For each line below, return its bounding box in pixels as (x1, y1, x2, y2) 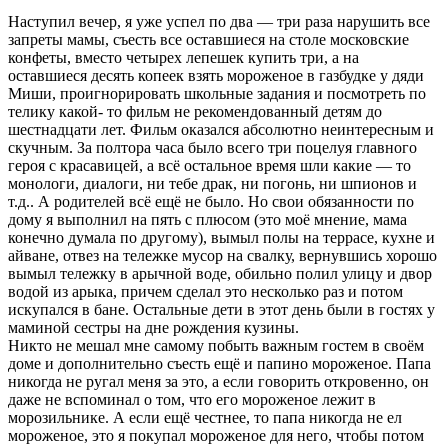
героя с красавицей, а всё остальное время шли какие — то (8, 156, 411, 174)
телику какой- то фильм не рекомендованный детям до (8, 102, 382, 120)
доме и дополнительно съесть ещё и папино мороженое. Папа (8, 354, 431, 372)
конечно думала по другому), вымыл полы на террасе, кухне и (8, 228, 435, 246)
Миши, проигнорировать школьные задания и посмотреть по (8, 84, 426, 102)
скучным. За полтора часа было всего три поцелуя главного (8, 138, 417, 156)
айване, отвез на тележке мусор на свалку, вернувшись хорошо (8, 246, 437, 264)
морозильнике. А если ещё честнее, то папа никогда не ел (8, 408, 402, 426)
